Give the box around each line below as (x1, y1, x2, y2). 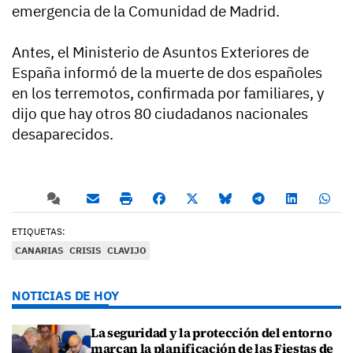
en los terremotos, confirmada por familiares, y (12, 84, 324, 103)
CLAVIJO (107, 244, 147, 257)
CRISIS (69, 244, 101, 257)
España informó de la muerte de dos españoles (12, 63, 322, 83)
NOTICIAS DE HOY (12, 288, 119, 304)
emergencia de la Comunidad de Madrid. (12, 2, 280, 21)
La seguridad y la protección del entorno (91, 324, 333, 342)
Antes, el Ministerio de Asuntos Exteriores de (12, 43, 309, 62)
